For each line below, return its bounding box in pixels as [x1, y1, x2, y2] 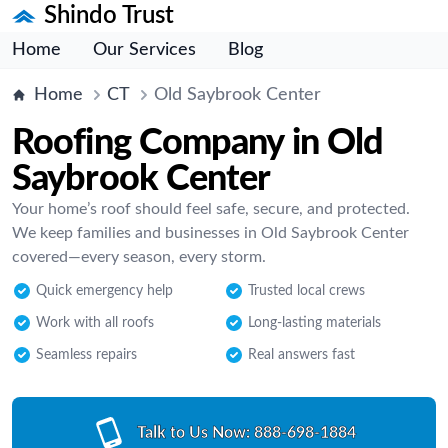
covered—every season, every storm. [12, 249, 266, 265]
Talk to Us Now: [136, 425, 250, 441]
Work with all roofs [36, 316, 154, 330]
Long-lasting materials [248, 316, 381, 330]
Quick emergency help [36, 284, 173, 298]
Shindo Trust [44, 4, 174, 28]
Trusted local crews [248, 284, 365, 298]
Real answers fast [248, 348, 355, 362]
